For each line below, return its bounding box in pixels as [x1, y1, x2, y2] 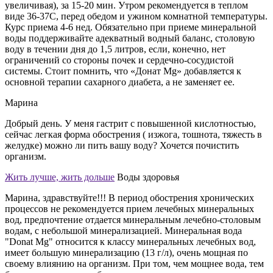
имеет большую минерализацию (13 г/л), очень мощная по [5, 247, 248, 258]
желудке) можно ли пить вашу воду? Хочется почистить [5, 140, 239, 151]
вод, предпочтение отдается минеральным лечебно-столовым [5, 214, 261, 225]
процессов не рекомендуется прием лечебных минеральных [5, 203, 254, 214]
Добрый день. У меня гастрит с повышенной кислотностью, [5, 118, 256, 129]
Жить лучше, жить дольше [5, 171, 115, 182]
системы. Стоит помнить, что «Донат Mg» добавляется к [5, 65, 241, 76]
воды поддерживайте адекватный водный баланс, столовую [5, 32, 255, 43]
